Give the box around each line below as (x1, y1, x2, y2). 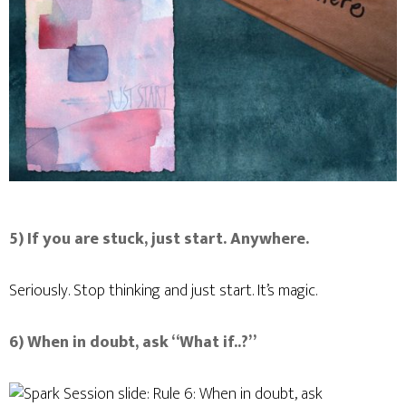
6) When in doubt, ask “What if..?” (9, 329, 256, 356)
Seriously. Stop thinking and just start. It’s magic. (9, 277, 317, 304)
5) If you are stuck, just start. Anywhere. (9, 226, 309, 253)
